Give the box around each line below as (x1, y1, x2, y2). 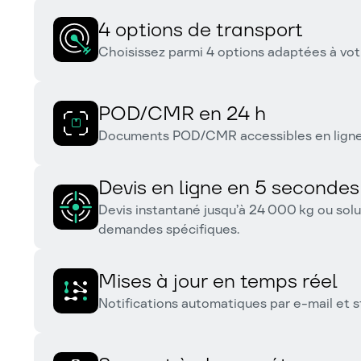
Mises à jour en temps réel (98, 268, 338, 293)
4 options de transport (98, 17, 304, 42)
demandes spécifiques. (98, 221, 240, 238)
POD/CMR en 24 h (98, 101, 267, 126)
